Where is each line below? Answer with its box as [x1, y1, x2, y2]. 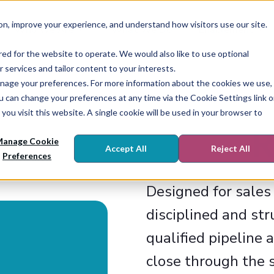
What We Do [111, 23, 172, 37]
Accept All [105, 143, 147, 154]
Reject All [210, 143, 250, 154]
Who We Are [15, 23, 74, 37]
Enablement [199, 23, 254, 37]
